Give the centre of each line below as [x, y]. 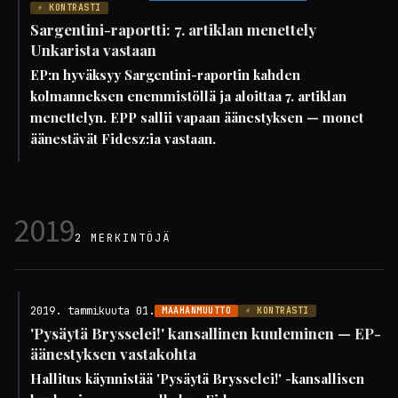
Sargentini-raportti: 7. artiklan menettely [173, 29]
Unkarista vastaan [93, 50]
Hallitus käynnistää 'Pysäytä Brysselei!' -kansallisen [197, 378]
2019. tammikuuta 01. [92, 311]
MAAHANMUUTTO [196, 310]
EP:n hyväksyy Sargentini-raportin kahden [165, 75]
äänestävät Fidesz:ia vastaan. [123, 139]
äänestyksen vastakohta [113, 354]
